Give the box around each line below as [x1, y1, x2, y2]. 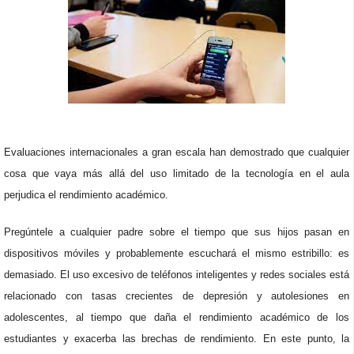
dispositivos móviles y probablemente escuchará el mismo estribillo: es [4, 247, 349, 259]
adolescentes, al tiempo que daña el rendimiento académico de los [4, 311, 349, 323]
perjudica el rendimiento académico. [4, 189, 168, 201]
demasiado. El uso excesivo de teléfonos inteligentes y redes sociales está [4, 269, 349, 281]
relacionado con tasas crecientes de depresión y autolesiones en [4, 290, 349, 302]
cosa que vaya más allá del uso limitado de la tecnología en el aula [4, 168, 349, 179]
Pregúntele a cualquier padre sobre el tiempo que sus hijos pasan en [4, 226, 349, 238]
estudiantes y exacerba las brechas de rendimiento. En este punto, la [4, 333, 349, 345]
